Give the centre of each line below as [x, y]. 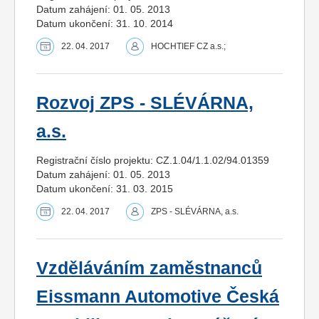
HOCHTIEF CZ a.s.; [188, 46]
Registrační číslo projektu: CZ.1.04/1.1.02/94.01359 [153, 160]
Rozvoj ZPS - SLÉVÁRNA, [145, 103]
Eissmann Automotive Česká [158, 296]
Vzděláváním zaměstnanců [149, 268]
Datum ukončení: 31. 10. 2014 [105, 23]
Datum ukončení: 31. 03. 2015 [105, 188]
